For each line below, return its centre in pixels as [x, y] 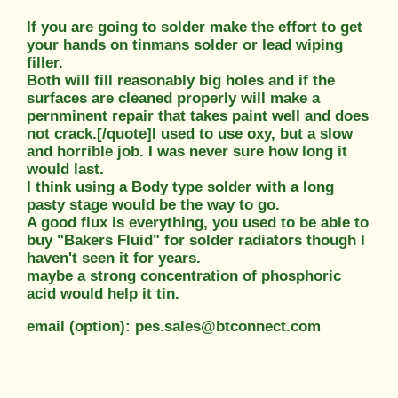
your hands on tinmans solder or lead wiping [185, 44]
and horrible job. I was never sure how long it [187, 151]
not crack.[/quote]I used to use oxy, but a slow [190, 133]
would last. [65, 169]
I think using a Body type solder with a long [180, 187]
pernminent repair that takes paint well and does [198, 115]
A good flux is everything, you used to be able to [198, 222]
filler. [45, 62]
